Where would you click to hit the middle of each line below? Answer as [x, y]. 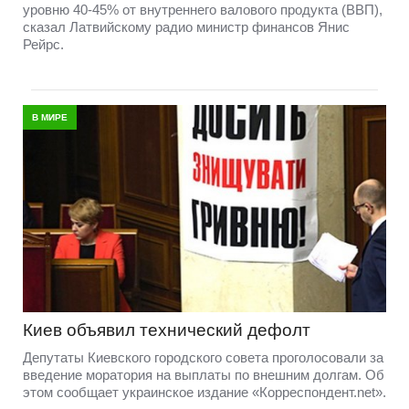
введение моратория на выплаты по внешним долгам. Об [204, 374]
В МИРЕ [50, 118]
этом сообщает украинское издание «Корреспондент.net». [204, 392]
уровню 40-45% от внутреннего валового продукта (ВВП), [203, 10]
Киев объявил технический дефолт [167, 330]
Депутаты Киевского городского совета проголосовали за [203, 357]
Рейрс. [43, 45]
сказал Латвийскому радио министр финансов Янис [186, 27]
